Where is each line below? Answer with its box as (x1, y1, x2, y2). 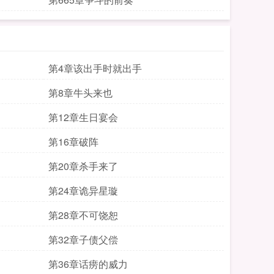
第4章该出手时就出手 (48, 61, 142, 75)
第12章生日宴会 (48, 110, 118, 124)
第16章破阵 (48, 135, 98, 149)
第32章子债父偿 (48, 232, 118, 246)
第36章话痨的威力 (48, 257, 128, 271)
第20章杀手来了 (48, 159, 118, 173)
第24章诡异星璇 (48, 183, 118, 198)
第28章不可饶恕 (48, 208, 118, 222)
